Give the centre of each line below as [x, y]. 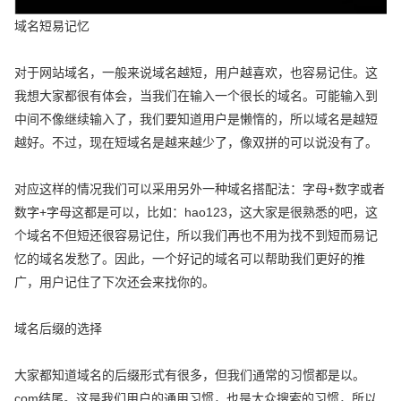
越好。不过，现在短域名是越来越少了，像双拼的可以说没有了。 [196, 142]
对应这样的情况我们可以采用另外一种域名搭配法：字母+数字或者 [200, 188]
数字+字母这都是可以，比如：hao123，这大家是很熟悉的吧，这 [196, 212]
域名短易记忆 [52, 26]
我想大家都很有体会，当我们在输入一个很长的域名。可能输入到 [196, 95]
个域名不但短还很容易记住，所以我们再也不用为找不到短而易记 [196, 235]
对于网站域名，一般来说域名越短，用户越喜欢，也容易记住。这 [196, 72]
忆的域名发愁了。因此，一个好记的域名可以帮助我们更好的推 [190, 258]
